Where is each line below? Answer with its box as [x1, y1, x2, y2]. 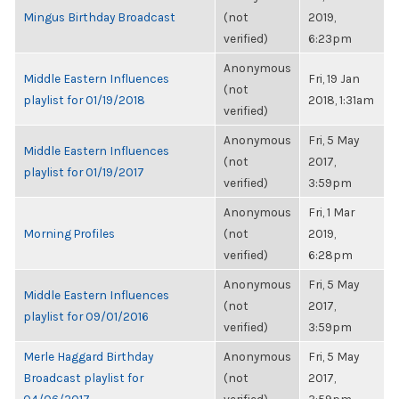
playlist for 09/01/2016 [23, 309, 149, 323]
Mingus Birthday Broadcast [23, 10, 175, 24]
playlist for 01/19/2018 [23, 93, 145, 107]
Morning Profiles [23, 226, 115, 240]
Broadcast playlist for [23, 370, 143, 385]
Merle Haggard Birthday [23, 349, 153, 363]
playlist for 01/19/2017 [23, 165, 144, 179]
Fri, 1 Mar [308, 205, 354, 219]
